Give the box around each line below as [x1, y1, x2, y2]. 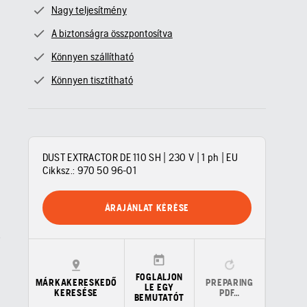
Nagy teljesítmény [51, 3, 127, 16]
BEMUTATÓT [134, 292, 185, 303]
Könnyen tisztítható [51, 73, 133, 86]
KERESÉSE [54, 286, 98, 298]
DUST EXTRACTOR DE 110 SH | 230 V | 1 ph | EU [42, 151, 238, 164]
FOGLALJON [135, 271, 184, 282]
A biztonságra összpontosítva [51, 27, 173, 40]
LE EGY [144, 282, 175, 293]
